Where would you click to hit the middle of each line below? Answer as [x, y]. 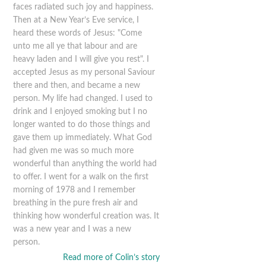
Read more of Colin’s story [111, 258]
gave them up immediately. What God [83, 137]
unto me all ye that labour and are [75, 46]
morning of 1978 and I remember [75, 190]
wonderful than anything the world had [85, 164]
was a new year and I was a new [72, 229]
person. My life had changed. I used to [83, 98]
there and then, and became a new [77, 85]
